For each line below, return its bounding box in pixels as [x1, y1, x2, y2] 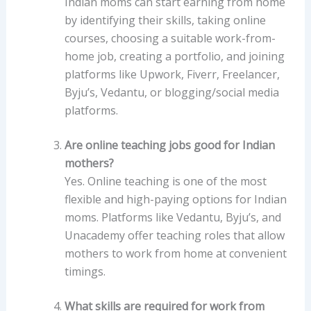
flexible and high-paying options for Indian [64, 191, 287, 207]
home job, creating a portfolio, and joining [64, 48, 285, 64]
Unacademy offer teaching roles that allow [64, 227, 285, 243]
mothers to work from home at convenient [64, 245, 287, 261]
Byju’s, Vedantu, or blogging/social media [64, 84, 279, 100]
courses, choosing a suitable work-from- [64, 30, 276, 46]
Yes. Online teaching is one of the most [64, 173, 267, 189]
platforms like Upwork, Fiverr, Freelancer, [64, 66, 280, 82]
